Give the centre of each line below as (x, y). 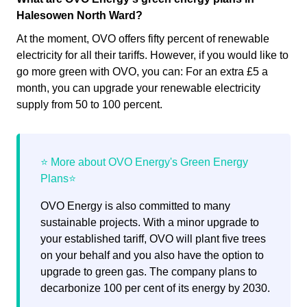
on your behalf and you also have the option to (152, 256)
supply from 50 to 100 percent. (89, 105)
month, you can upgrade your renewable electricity (138, 88)
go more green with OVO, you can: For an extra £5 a (142, 72)
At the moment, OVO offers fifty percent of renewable (143, 39)
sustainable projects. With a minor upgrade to (150, 223)
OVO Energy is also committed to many (135, 206)
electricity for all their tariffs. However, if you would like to (152, 56)
